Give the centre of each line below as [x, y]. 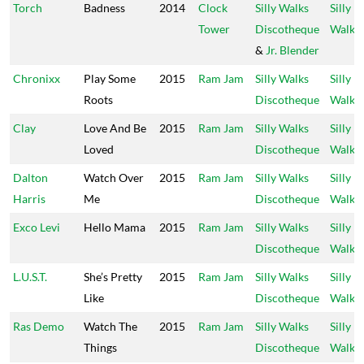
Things [100, 347]
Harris [29, 199]
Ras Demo [39, 326]
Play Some [110, 78]
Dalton [30, 178]
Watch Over [114, 178]
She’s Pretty [113, 277]
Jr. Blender [292, 50]
